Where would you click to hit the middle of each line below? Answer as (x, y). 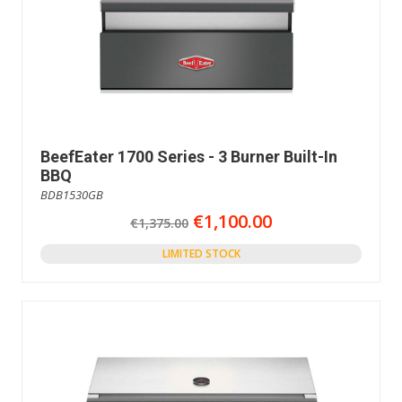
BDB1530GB (72, 195)
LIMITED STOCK (201, 254)
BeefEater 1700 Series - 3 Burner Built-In (189, 157)
